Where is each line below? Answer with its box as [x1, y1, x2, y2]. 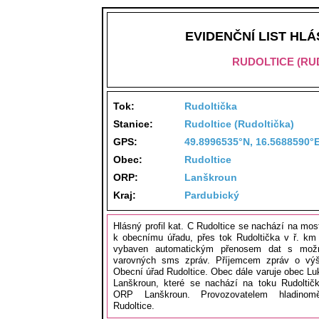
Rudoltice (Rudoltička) [184, 118, 294, 130]
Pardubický [184, 189, 239, 201]
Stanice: [113, 118, 153, 130]
